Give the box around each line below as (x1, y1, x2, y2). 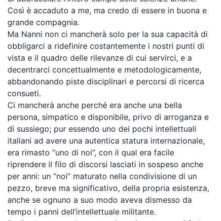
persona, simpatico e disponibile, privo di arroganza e (7, 112, 209, 122)
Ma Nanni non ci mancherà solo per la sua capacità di (7, 29, 208, 39)
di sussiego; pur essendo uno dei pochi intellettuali (7, 124, 196, 134)
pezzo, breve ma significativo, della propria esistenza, (7, 183, 209, 193)
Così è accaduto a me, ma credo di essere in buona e (7, 5, 207, 15)
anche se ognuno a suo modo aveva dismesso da (7, 195, 192, 205)
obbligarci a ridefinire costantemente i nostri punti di (7, 41, 204, 51)
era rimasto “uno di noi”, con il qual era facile (7, 147, 174, 157)
